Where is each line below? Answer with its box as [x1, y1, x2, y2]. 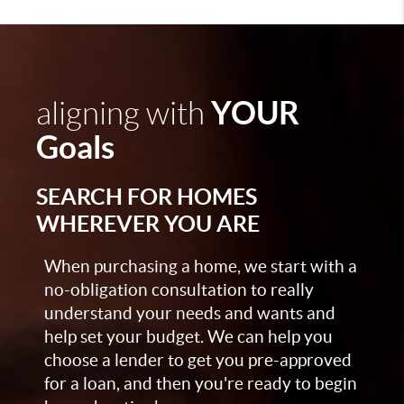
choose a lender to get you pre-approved [44, 351, 352, 370]
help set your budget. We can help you [44, 327, 333, 346]
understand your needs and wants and [44, 304, 335, 323]
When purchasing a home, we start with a [44, 257, 357, 276]
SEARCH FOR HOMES [36, 183, 257, 209]
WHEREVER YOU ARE [36, 210, 260, 236]
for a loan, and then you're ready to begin [44, 374, 357, 393]
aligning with [36, 96, 211, 131]
